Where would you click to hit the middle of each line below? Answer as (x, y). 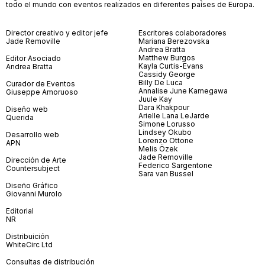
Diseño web (27, 109)
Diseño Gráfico (32, 185)
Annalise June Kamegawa (183, 91)
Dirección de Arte (36, 160)
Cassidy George (167, 74)
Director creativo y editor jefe (57, 33)
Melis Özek (158, 148)
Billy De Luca (161, 82)
